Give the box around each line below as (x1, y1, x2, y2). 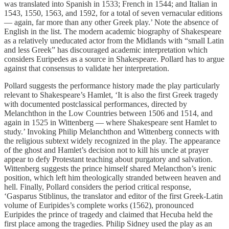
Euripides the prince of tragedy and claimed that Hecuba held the (4, 210, 213, 219)
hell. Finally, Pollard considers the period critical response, (4, 182, 191, 192)
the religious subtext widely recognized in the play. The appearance (4, 136, 220, 146)
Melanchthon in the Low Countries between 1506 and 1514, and (4, 109, 213, 118)
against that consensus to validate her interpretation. (4, 64, 169, 73)
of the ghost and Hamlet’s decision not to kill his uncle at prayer (4, 146, 209, 155)
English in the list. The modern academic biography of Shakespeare (4, 27, 221, 36)
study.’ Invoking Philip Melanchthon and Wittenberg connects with (4, 127, 219, 136)
